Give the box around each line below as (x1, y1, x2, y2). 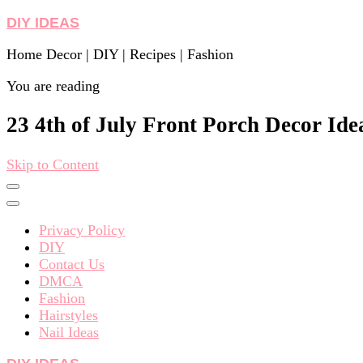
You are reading (6, 78, 100, 94)
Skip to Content (6, 156, 99, 173)
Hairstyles (39, 306, 98, 323)
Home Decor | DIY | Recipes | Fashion (6, 46, 233, 62)
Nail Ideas (39, 323, 99, 340)
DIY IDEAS (6, 15, 79, 31)
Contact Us (39, 255, 105, 272)
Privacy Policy (39, 221, 125, 238)
